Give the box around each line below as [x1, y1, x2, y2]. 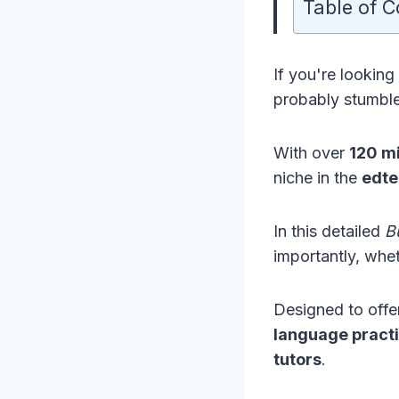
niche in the [273, 168, 362, 188]
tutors [273, 350, 322, 370]
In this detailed [273, 222, 385, 241]
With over [273, 143, 349, 163]
